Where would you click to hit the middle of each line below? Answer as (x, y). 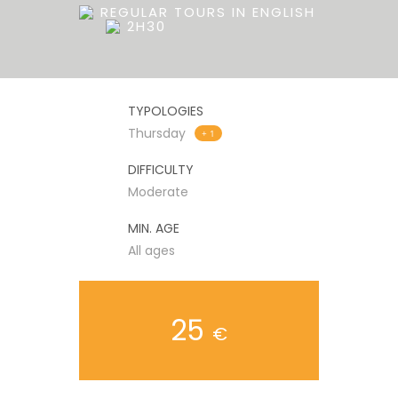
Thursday (157, 133)
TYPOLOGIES (166, 111)
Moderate (158, 192)
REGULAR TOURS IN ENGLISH (208, 12)
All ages (151, 251)
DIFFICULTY (161, 170)
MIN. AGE (154, 228)
